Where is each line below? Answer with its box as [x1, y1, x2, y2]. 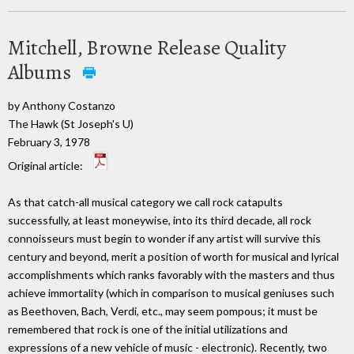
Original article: [8, 158, 85, 172]
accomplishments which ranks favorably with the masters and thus [8, 268, 335, 282]
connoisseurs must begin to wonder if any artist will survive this [8, 232, 321, 246]
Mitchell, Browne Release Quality [8, 33, 286, 62]
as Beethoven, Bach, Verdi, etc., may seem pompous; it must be [8, 304, 318, 318]
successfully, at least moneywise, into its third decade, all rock [8, 213, 311, 228]
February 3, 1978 [8, 134, 90, 149]
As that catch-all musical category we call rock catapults [8, 195, 283, 209]
